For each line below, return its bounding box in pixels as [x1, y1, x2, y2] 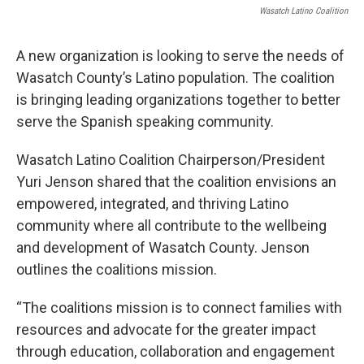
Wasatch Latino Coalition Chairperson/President [16, 150, 325, 168]
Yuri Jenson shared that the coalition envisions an [16, 172, 336, 190]
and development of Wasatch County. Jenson [16, 238, 310, 256]
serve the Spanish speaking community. [16, 112, 274, 130]
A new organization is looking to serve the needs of [16, 46, 344, 64]
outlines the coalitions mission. [16, 260, 217, 278]
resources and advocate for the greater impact [16, 320, 316, 338]
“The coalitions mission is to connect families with [16, 298, 342, 316]
